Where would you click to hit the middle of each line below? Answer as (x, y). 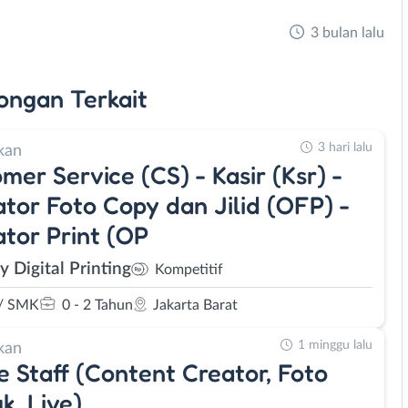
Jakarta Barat (195, 305)
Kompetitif (189, 270)
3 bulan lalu (347, 33)
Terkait (109, 98)
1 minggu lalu (335, 345)
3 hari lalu (345, 148)
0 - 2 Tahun (97, 305)
